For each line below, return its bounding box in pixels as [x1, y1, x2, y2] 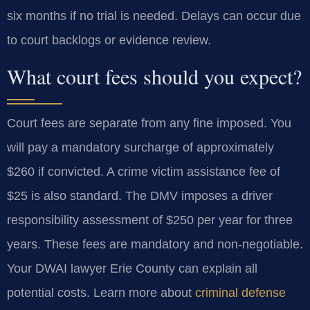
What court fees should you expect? [7, 62, 302, 91]
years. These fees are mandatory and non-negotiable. [7, 237, 303, 252]
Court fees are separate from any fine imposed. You [7, 116, 291, 131]
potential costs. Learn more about [7, 286, 195, 300]
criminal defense [195, 286, 286, 300]
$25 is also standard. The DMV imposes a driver [7, 189, 273, 203]
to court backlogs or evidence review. [7, 33, 211, 47]
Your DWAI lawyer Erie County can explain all [7, 262, 257, 276]
